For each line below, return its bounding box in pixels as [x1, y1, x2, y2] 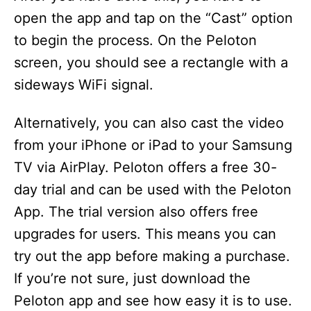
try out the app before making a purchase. [14, 248, 290, 265]
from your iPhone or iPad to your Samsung [14, 137, 292, 154]
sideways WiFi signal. [14, 76, 153, 94]
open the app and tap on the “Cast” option [14, 10, 293, 27]
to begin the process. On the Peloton [14, 32, 257, 49]
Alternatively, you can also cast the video [14, 115, 284, 132]
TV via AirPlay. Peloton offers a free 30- [14, 159, 277, 176]
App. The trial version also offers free [14, 203, 258, 221]
